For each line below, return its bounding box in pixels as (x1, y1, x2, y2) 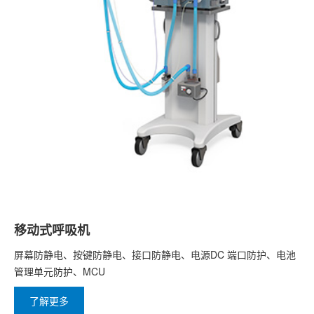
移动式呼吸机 (14, 221, 90, 240)
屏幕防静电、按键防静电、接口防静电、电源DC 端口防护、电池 (14, 247, 296, 262)
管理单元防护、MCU (14, 264, 105, 279)
